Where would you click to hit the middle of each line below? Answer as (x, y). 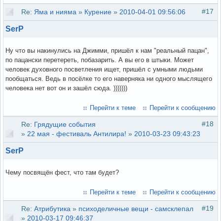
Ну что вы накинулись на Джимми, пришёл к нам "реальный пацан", (107, 51)
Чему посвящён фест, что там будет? (62, 173)
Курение (98, 12)
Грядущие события (65, 125)
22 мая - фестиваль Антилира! (77, 134)
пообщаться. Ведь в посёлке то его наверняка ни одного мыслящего (109, 79)
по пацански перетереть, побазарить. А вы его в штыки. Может (100, 60)
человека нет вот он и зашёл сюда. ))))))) (66, 88)
